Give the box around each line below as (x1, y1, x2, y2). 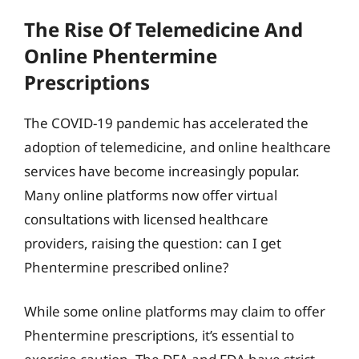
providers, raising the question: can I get (24, 233, 281, 252)
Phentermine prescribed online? (24, 257, 228, 276)
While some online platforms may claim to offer (24, 302, 325, 321)
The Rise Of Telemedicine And (24, 15, 303, 42)
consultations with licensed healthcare (24, 209, 268, 228)
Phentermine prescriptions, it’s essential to (24, 326, 294, 345)
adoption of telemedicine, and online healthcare (24, 137, 331, 156)
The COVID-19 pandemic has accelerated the (24, 113, 309, 132)
